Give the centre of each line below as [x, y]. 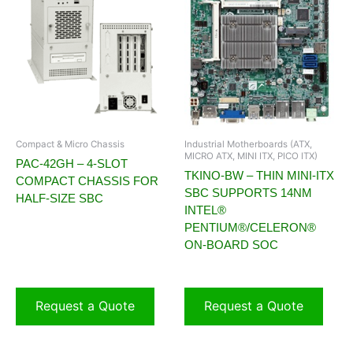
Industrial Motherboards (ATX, [248, 144]
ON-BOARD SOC [231, 244]
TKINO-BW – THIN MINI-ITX [259, 175]
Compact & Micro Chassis [70, 144]
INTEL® [205, 210]
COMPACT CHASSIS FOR [87, 180]
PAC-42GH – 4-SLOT [72, 163]
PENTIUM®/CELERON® [250, 227]
